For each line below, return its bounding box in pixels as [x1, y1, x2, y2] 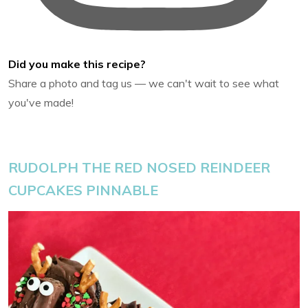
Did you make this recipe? [8, 57, 146, 71]
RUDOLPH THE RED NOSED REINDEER [8, 159, 270, 177]
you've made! [8, 96, 74, 110]
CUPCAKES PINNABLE [8, 181, 162, 199]
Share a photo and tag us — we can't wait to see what [8, 76, 279, 91]
